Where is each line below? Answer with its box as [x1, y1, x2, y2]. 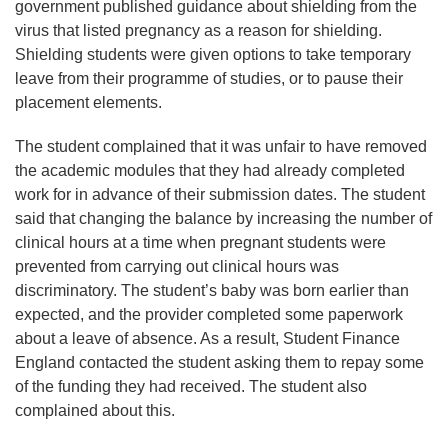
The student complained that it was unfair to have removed [15, 137, 427, 155]
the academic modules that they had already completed [15, 161, 405, 179]
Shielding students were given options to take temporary [15, 45, 411, 63]
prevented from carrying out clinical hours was [15, 257, 339, 275]
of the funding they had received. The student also [15, 377, 367, 395]
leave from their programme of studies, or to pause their [15, 69, 403, 87]
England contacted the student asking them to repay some [15, 353, 424, 371]
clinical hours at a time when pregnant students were [15, 233, 386, 251]
